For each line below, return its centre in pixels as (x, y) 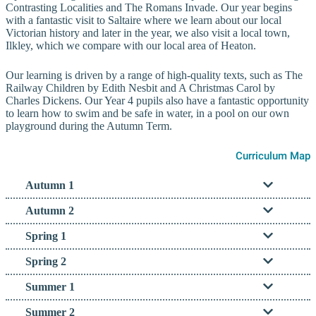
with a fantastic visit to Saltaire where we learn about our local (144, 20)
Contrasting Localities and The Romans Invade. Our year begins (149, 7)
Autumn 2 (50, 211)
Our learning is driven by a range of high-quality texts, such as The (154, 75)
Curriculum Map (273, 156)
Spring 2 (46, 261)
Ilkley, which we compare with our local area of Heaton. (131, 45)
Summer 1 (50, 287)
